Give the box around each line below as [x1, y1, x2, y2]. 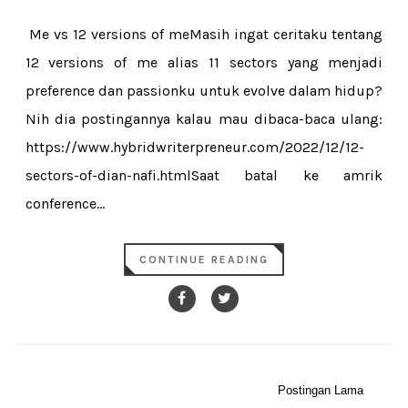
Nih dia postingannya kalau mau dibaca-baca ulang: [25, 110, 383, 128]
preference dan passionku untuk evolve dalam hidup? [25, 82, 383, 100]
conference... [25, 195, 105, 213]
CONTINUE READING [138, 253, 269, 267]
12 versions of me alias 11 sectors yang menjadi [25, 54, 383, 72]
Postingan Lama [278, 383, 364, 398]
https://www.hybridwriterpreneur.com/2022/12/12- [25, 138, 364, 157]
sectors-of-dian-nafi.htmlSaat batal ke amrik [25, 167, 383, 185]
